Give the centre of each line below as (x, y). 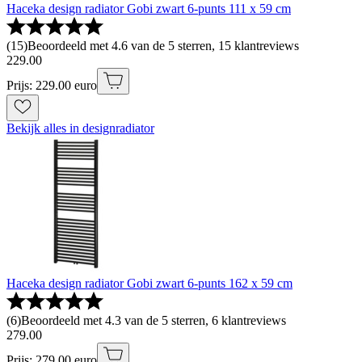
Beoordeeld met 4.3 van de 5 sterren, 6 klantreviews (154, 321)
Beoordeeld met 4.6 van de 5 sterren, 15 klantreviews (163, 46)
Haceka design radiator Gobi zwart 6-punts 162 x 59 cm (149, 284)
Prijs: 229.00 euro (52, 86)
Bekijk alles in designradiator (80, 128)
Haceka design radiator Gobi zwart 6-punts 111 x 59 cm (149, 9)
